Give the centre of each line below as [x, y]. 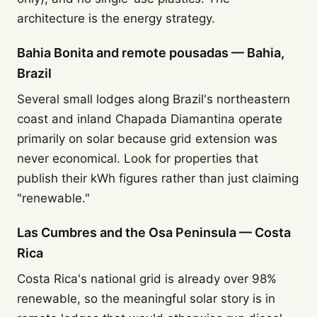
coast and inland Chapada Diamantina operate [150, 119]
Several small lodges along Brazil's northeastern [154, 99]
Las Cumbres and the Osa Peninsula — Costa [154, 232]
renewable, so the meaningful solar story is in [146, 299]
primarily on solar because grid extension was [147, 139]
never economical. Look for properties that [138, 158]
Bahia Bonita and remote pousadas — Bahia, [151, 53]
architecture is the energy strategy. [116, 18]
